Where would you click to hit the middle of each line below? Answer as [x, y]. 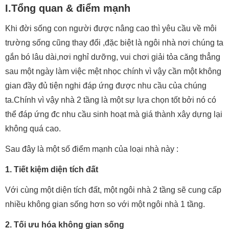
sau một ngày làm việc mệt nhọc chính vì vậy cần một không [113, 71]
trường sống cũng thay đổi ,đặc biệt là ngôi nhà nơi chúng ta [114, 43]
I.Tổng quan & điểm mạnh [68, 8]
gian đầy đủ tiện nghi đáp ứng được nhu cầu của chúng [106, 86]
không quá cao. [33, 129]
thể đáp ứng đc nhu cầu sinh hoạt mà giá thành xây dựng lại [114, 114]
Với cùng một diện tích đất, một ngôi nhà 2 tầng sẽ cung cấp [113, 190]
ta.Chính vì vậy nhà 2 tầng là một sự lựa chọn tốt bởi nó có [111, 100]
